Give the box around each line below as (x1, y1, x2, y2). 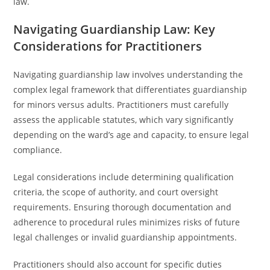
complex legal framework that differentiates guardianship (13, 84, 248, 95)
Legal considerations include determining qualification (13, 171, 234, 183)
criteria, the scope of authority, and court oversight (13, 186, 219, 198)
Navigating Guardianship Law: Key (13, 21, 216, 37)
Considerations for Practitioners (13, 38, 202, 54)
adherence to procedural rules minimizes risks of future (13, 216, 240, 228)
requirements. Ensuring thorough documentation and (13, 201, 232, 213)
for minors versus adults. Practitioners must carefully (13, 99, 229, 110)
